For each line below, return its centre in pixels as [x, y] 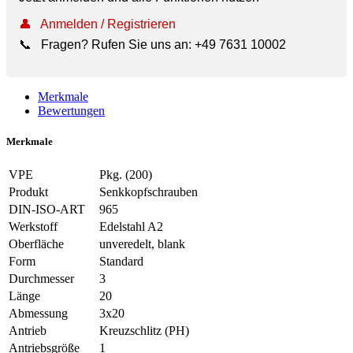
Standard [121, 262]
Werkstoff [33, 227]
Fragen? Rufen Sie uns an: [116, 44]
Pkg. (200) [126, 175]
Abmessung [38, 314]
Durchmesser [41, 279]
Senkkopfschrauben [149, 192]
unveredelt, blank [142, 244]
